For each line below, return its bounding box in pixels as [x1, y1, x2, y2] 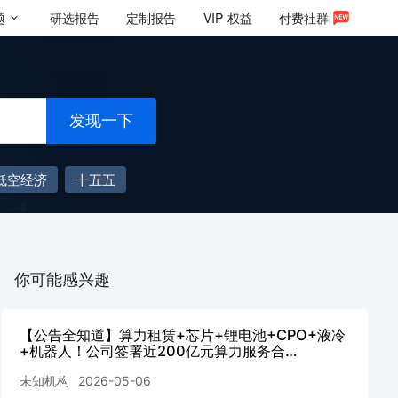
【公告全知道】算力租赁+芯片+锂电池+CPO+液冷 [20, 326, 346, 344]
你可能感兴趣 [14, 270, 110, 289]
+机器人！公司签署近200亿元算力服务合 [20, 342, 285, 360]
